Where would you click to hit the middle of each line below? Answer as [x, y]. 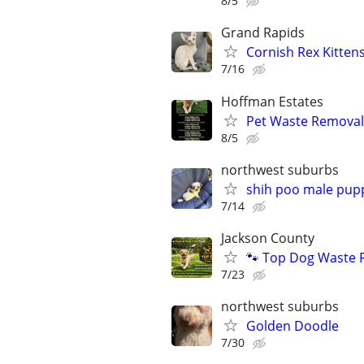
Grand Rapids [263, 33]
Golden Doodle [292, 326]
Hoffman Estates [272, 101]
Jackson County [268, 238]
